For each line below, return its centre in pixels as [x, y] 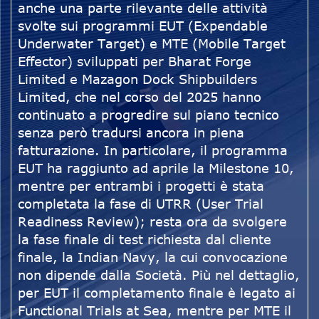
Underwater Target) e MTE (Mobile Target [152, 44]
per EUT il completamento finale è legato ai [157, 293]
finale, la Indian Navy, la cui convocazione [153, 257]
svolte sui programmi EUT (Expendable [143, 26]
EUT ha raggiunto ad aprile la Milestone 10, [156, 168]
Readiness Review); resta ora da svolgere [152, 222]
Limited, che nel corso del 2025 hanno [140, 97]
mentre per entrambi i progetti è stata [141, 186]
